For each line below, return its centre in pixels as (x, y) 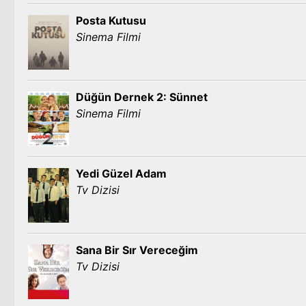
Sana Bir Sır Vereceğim (137, 250)
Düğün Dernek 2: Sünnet (142, 97)
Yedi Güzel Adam (121, 173)
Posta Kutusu (111, 20)
